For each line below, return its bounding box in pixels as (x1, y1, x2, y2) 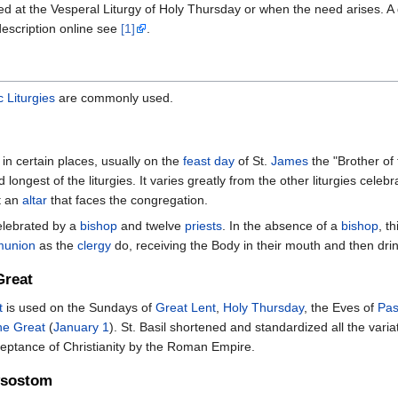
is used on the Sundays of (3, 300, 155, 315)
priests (185, 218, 222, 233)
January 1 (53, 320, 109, 335)
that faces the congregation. (47, 192, 208, 207)
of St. (235, 153, 271, 168)
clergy (77, 237, 111, 252)
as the (36, 237, 77, 252)
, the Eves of (304, 300, 378, 315)
